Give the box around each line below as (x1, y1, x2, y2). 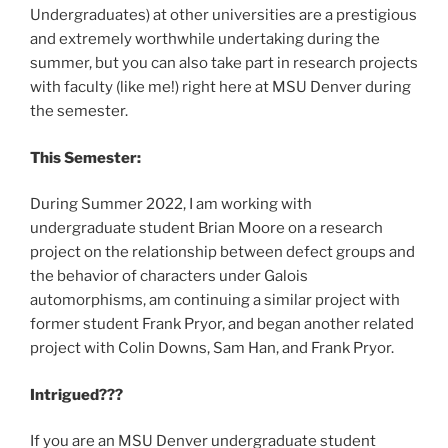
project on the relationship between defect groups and (30, 243, 415, 262)
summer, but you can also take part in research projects (30, 54, 418, 73)
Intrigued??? (30, 385, 123, 404)
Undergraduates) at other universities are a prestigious (30, 6, 417, 25)
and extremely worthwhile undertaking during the (30, 30, 380, 49)
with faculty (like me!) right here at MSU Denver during (30, 78, 411, 97)
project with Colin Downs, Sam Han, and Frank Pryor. (30, 339, 394, 358)
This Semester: (30, 148, 141, 167)
